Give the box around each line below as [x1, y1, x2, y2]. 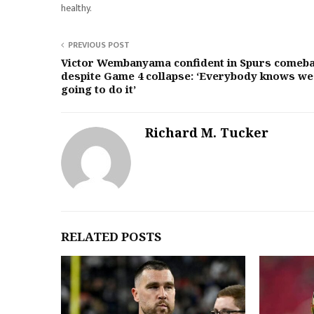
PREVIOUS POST [68, 38, 130, 52]
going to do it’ [61, 82, 136, 96]
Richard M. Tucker [145, 124, 268, 141]
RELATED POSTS [61, 228, 161, 245]
